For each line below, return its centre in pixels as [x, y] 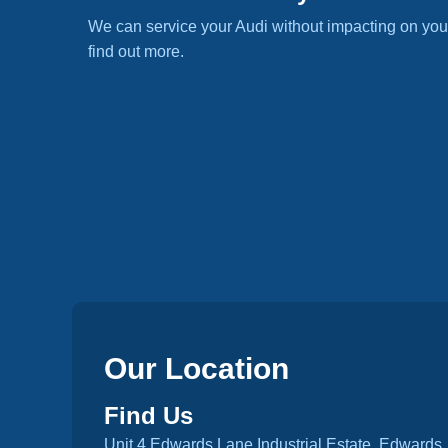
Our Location [196, 368]
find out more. [136, 51]
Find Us [148, 415]
